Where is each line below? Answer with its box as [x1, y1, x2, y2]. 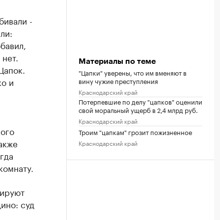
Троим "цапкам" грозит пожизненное [79, 126, 192, 137]
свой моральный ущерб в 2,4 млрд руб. [79, 104, 198, 114]
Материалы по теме [79, 57, 156, 65]
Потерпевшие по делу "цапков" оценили [79, 96, 202, 106]
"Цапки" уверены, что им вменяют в [79, 67, 187, 77]
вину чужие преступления [79, 75, 158, 85]
